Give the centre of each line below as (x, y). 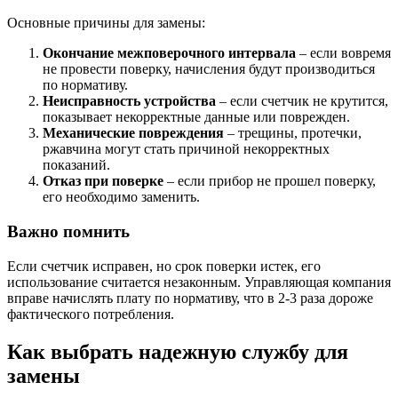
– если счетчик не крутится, (302, 101)
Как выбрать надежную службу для (178, 351)
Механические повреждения (133, 133)
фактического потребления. (91, 314)
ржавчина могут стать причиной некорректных (186, 149)
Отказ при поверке (103, 181)
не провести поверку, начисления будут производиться (209, 69)
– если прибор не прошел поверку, (270, 181)
